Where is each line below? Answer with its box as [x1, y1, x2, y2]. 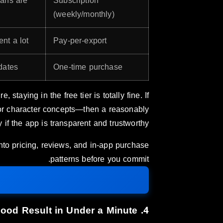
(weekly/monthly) [53, 6, 114, 22]
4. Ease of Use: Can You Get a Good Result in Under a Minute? [143, 202, 149, 220]
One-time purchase [53, 59, 122, 75]
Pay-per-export [53, 33, 107, 49]
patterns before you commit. [50, 151, 149, 167]
